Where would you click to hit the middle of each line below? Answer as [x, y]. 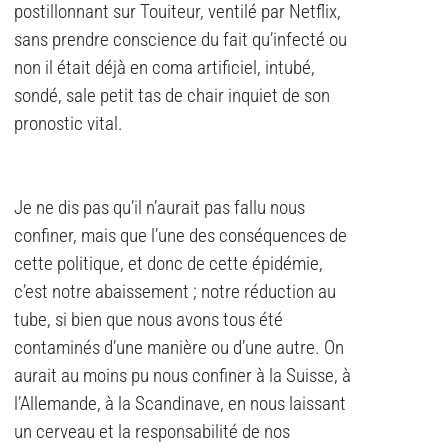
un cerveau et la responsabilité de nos [152, 432]
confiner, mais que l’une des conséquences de [180, 236]
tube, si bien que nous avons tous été [148, 320]
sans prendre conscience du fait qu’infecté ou [180, 40]
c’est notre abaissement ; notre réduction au [175, 292]
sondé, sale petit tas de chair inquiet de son [172, 96]
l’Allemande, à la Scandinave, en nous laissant [180, 404]
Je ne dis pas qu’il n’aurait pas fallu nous [159, 208]
